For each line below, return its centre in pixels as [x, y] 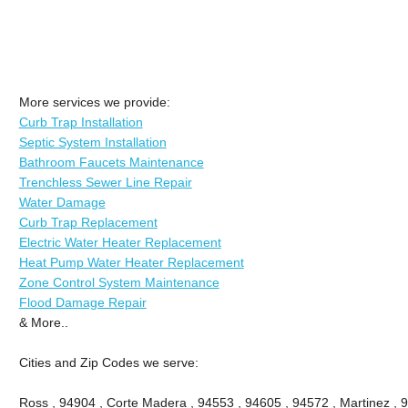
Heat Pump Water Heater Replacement [131, 262]
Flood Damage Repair [82, 302]
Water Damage [62, 202]
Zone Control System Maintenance [119, 282]
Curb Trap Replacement [88, 222]
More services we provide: [94, 102]
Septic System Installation [92, 142]
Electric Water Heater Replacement [120, 242]
